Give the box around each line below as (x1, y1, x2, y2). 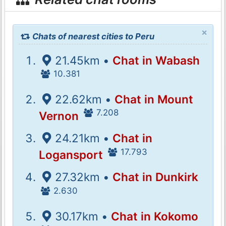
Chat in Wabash (112, 53, 200, 67)
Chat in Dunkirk (112, 170, 198, 184)
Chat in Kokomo (110, 209, 198, 223)
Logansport (39, 148, 103, 161)
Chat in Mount (114, 92, 193, 106)
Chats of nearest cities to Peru (30, 31, 155, 41)
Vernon (39, 108, 79, 123)
